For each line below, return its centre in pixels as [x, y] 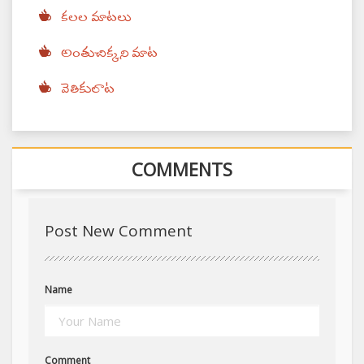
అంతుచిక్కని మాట [109, 53]
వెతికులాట [88, 89]
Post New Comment [119, 231]
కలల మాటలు [96, 17]
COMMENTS [182, 169]
